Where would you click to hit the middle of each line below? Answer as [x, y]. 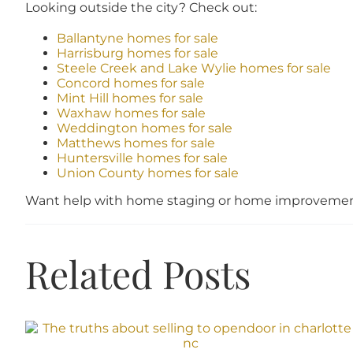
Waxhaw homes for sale [131, 113]
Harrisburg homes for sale [137, 54]
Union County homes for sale [147, 173]
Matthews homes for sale [136, 143]
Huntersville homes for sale [142, 158]
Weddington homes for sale [144, 128]
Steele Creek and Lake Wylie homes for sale [193, 69]
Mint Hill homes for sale [130, 98]
